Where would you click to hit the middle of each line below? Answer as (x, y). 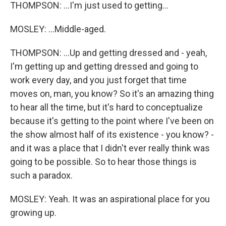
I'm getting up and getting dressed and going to (104, 67)
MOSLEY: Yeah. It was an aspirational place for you (110, 199)
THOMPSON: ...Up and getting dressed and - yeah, (108, 53)
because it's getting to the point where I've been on (112, 121)
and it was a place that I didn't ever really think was (110, 148)
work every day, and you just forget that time (98, 80)
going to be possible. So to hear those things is (103, 162)
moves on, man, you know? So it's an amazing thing (112, 94)
